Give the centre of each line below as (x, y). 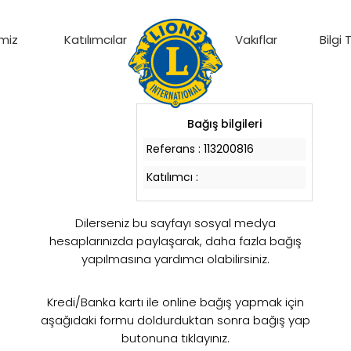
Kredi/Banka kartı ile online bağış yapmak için (175, 302)
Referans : (175, 149)
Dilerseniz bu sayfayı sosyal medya (175, 223)
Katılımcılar (95, 39)
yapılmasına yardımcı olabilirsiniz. (175, 259)
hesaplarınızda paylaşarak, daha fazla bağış (175, 241)
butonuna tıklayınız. (175, 338)
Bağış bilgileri (224, 124)
